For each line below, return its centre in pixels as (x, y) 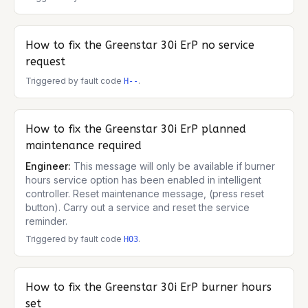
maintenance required (84, 145)
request (45, 62)
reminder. (46, 221)
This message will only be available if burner (174, 166)
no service (228, 45)
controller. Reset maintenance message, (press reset (145, 194)
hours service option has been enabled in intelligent (143, 180)
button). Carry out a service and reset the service (137, 207)
